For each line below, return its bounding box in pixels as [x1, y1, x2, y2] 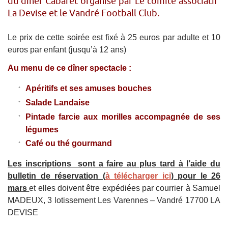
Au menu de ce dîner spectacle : [8, 63, 131, 72]
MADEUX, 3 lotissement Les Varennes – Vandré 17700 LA [8, 195, 220, 205]
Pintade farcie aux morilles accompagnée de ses [25, 112, 220, 121]
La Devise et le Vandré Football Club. [8, 8, 160, 18]
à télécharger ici [105, 171, 171, 180]
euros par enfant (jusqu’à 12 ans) [8, 45, 126, 54]
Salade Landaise [25, 98, 90, 107]
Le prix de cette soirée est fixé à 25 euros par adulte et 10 [8, 33, 220, 42]
